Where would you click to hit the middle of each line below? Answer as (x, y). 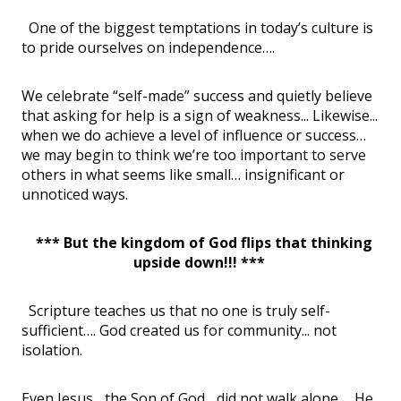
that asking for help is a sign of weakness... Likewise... (200, 115)
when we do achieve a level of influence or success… (194, 135)
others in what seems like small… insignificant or (183, 174)
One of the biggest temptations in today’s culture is (197, 27)
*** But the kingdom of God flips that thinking (204, 242)
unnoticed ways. (77, 194)
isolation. (55, 350)
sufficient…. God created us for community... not (179, 330)
